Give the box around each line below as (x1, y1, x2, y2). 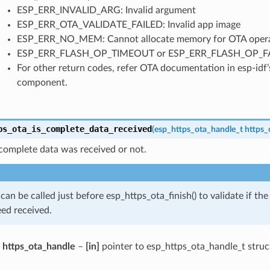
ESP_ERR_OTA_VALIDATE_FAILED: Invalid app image (16, 19, 240, 30)
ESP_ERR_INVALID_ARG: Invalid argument (16, 5, 196, 15)
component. (16, 77, 67, 87)
